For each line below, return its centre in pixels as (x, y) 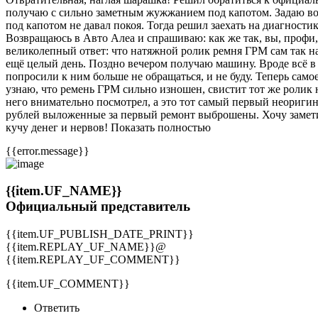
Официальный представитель (98, 207)
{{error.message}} (48, 150)
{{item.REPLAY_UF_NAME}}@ (86, 247)
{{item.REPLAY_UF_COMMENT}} (93, 260)
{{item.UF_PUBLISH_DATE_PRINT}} (100, 234)
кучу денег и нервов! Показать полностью (108, 127)
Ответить (57, 308)
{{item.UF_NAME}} (64, 191)
